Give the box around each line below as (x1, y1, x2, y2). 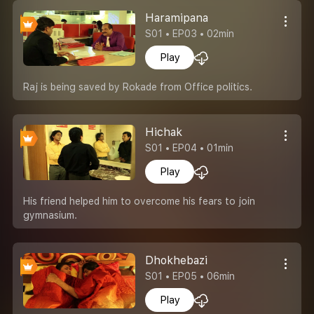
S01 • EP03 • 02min (145, 27, 235, 39)
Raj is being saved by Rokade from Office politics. (23, 81, 252, 93)
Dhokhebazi (145, 253, 208, 267)
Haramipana (145, 11, 209, 25)
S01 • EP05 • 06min (145, 270, 235, 282)
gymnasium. (23, 209, 77, 221)
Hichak (145, 125, 183, 139)
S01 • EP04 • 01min (145, 142, 234, 153)
